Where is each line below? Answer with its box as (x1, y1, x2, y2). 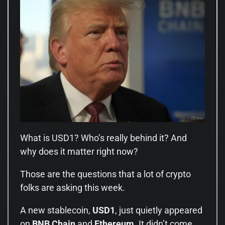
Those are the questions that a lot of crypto (20, 169, 191, 180)
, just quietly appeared (115, 205, 202, 216)
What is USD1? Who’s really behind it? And (20, 133, 187, 144)
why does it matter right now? (20, 146, 138, 157)
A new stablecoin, (20, 205, 92, 216)
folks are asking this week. (20, 182, 125, 193)
